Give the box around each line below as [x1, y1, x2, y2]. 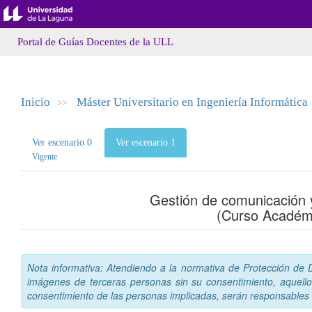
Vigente [32, 152, 57, 162]
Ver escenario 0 [32, 137, 92, 148]
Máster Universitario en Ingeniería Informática [77, 95, 308, 109]
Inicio [21, 95, 50, 109]
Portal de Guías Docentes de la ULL [17, 36, 173, 47]
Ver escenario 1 [116, 137, 175, 148]
